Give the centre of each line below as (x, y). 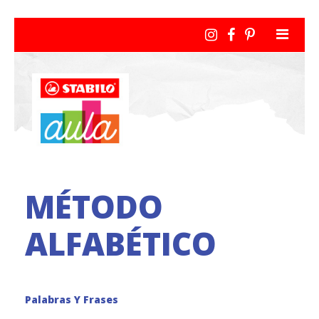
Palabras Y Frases (72, 299)
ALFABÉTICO (121, 244)
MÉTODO (94, 206)
